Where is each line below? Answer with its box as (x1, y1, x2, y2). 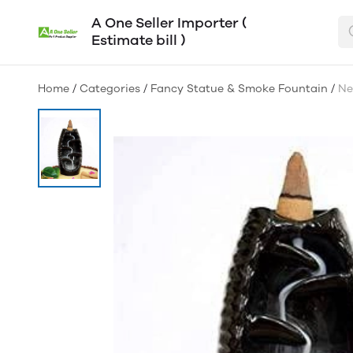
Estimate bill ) (91, 32, 186, 49)
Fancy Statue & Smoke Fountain (150, 82, 328, 95)
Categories (80, 82, 140, 95)
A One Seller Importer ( (91, 14, 247, 32)
